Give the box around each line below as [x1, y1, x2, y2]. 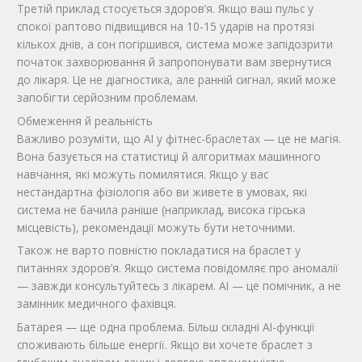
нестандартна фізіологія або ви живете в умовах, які [17, 183, 308, 200]
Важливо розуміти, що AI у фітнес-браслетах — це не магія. [17, 130, 342, 146]
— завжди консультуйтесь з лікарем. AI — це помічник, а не [17, 278, 342, 294]
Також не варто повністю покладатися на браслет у [17, 242, 301, 259]
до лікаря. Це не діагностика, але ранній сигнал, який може [17, 71, 337, 87]
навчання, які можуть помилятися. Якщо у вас [17, 166, 269, 182]
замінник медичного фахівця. [17, 296, 177, 312]
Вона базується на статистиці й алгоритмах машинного [17, 148, 322, 164]
